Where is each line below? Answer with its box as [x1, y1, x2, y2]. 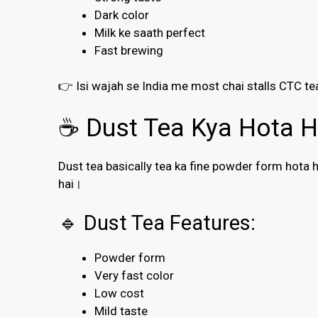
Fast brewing [94, 43, 163, 57]
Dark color [94, 7, 149, 22]
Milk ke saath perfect [94, 25, 205, 40]
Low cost [94, 286, 144, 301]
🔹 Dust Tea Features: [58, 211, 256, 236]
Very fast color [94, 268, 174, 283]
